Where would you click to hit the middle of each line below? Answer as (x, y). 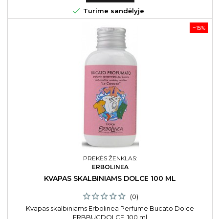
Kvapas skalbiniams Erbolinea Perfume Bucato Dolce (110, 208)
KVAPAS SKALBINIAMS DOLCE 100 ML (110, 178)
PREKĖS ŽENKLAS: (110, 158)
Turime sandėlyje (112, 11)
